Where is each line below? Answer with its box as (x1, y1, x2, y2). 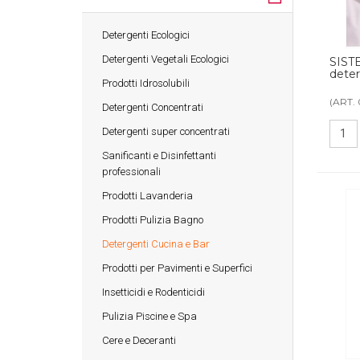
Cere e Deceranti (102, 333, 176, 346)
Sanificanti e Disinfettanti (102, 149, 216, 162)
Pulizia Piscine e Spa (102, 309, 197, 322)
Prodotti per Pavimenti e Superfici (102, 261, 252, 274)
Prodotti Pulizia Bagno (102, 213, 203, 226)
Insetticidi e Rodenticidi (102, 285, 205, 298)
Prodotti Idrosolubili (102, 76, 190, 89)
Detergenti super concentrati (102, 125, 230, 137)
